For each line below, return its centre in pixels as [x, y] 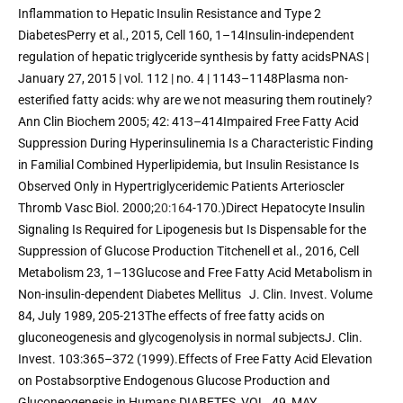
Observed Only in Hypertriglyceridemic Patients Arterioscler [181, 186]
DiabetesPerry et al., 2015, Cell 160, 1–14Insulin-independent [186, 35]
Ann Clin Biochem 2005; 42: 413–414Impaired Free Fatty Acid [188, 121]
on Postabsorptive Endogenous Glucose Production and [174, 380]
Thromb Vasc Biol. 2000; [86, 207]
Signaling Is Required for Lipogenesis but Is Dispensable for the [192, 229]
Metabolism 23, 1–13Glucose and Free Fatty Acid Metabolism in [195, 272]
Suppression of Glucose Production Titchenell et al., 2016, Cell [188, 251]
